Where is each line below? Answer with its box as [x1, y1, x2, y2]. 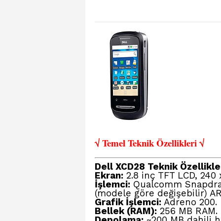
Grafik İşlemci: [95, 197, 161, 208]
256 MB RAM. [157, 206, 218, 217]
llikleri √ [172, 136, 204, 149]
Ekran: [95, 170, 123, 181]
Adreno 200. [161, 197, 217, 208]
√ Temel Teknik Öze [95, 136, 172, 149]
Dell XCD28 [95, 161, 145, 172]
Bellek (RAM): [95, 206, 157, 217]
